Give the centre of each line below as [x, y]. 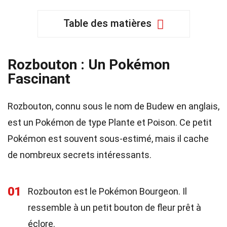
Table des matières [107, 23]
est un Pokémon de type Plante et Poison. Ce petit [110, 122]
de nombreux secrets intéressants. [80, 155]
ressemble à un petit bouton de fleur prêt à [115, 207]
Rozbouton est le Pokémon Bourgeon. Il [107, 191]
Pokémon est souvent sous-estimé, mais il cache [108, 139]
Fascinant [39, 79]
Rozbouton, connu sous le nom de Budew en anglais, [113, 106]
